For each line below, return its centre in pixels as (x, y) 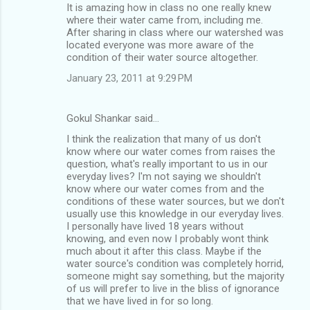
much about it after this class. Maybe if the (164, 251)
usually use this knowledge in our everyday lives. (175, 213)
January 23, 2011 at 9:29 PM (129, 78)
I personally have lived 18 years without (155, 226)
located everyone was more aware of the (160, 45)
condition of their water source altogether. (162, 57)
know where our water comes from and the (165, 189)
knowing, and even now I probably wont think (167, 238)
